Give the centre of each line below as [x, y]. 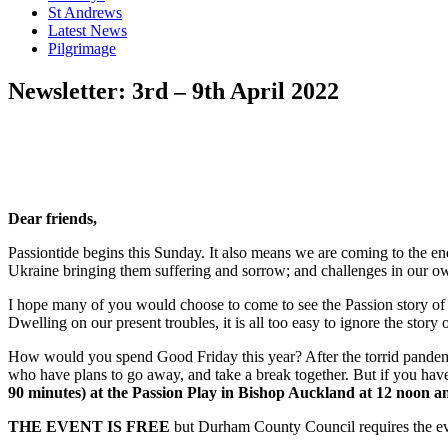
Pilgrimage [82, 48]
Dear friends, [52, 218]
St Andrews [85, 12]
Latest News [87, 30]
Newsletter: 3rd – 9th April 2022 [173, 90]
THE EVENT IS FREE [89, 426]
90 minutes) [47, 392]
